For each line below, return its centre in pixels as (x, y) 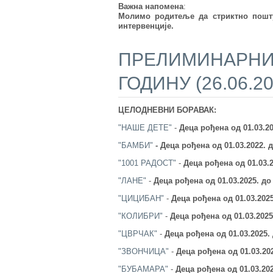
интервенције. (146, 26)
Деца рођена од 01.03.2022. (214, 146)
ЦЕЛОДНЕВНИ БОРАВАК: (167, 110)
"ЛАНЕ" (132, 181)
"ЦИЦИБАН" (141, 199)
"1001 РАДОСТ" (147, 163)
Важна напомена (151, 7)
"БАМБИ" (135, 146)
